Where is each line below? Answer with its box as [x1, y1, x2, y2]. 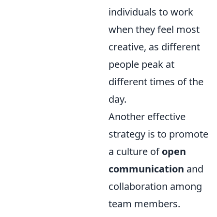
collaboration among [108, 179, 202, 193]
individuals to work [108, 5, 193, 18]
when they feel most [108, 22, 200, 36]
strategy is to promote [108, 127, 208, 140]
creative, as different [108, 40, 200, 53]
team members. [108, 197, 180, 210]
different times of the [108, 75, 203, 88]
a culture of [108, 144, 162, 158]
